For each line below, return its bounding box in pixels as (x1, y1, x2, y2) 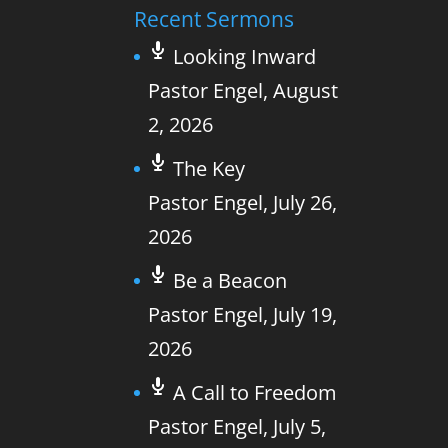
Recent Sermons (134, 5, 295, 34)
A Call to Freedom (173, 379, 338, 407)
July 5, (273, 413, 327, 441)
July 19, (273, 301, 338, 329)
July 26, (273, 189, 338, 217)
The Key (173, 155, 246, 183)
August (273, 77, 339, 105)
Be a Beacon (173, 267, 288, 295)
